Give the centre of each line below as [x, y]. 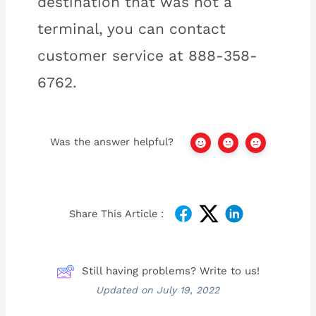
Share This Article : [116, 213]
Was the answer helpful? [111, 142]
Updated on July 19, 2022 [158, 290]
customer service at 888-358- [147, 56]
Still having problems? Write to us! [170, 271]
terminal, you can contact [131, 29]
